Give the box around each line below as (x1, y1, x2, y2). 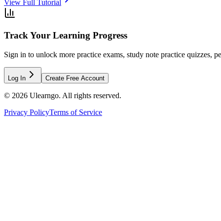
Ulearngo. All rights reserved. (28, 91, 121, 100)
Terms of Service (49, 108, 102, 116)
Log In (8, 74, 26, 82)
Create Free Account (45, 74, 105, 82)
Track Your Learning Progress (4, 30, 127, 41)
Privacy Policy (4, 108, 49, 116)
